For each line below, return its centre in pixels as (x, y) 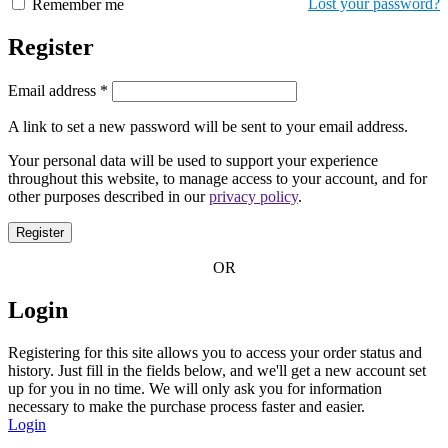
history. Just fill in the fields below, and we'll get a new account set (217, 370)
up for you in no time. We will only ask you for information (195, 388)
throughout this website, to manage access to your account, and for (217, 178)
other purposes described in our (108, 196)
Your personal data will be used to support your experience (193, 160)
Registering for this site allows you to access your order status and (215, 352)
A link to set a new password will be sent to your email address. (208, 126)
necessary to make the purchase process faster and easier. (186, 406)
